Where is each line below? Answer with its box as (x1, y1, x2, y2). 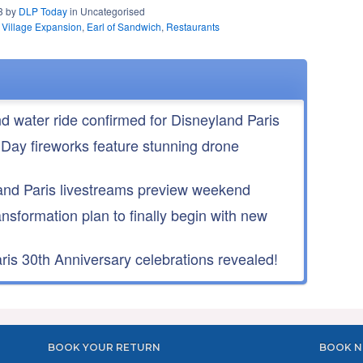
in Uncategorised (67, 3, 145, 18)
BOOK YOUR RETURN (48, 340, 160, 353)
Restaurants (166, 19, 220, 33)
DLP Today (19, 3, 67, 18)
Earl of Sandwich (87, 19, 161, 33)
